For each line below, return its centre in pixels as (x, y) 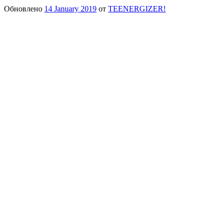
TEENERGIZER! (137, 8)
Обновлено (24, 8)
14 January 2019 (70, 8)
